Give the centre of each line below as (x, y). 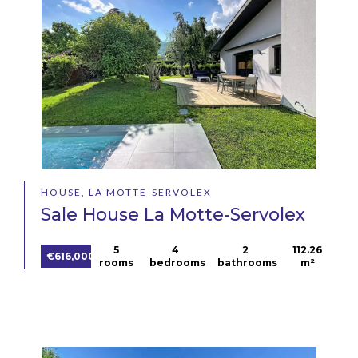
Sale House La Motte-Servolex (173, 215)
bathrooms (248, 263)
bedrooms (177, 263)
